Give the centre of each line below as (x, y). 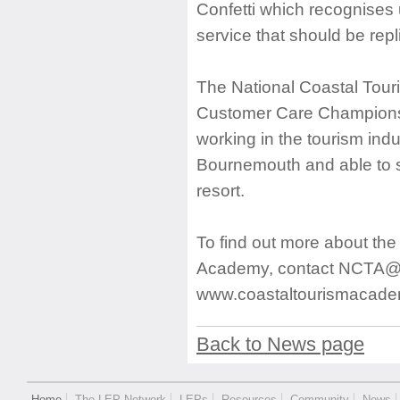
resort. (221, 190)
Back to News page (280, 345)
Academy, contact (267, 268)
